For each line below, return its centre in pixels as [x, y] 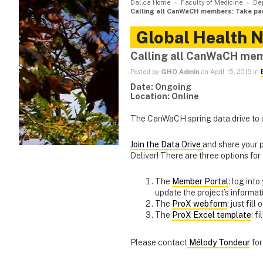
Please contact [159, 243]
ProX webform [200, 204]
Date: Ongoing [161, 87]
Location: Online [165, 97]
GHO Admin [180, 72]
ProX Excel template [212, 215]
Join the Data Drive [166, 145]
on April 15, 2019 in [230, 72]
